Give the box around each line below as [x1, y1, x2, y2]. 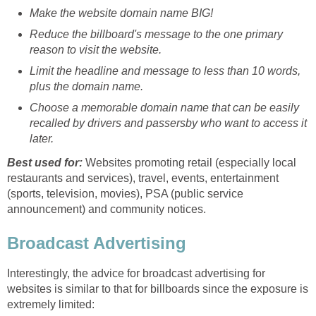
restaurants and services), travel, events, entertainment [7, 172, 279, 184]
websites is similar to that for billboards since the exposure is [7, 282, 308, 295]
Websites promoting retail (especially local [83, 157, 296, 169]
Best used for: [7, 157, 83, 169]
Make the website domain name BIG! [30, 7, 213, 19]
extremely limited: [7, 298, 95, 310]
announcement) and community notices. [7, 203, 206, 215]
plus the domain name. [30, 80, 143, 92]
